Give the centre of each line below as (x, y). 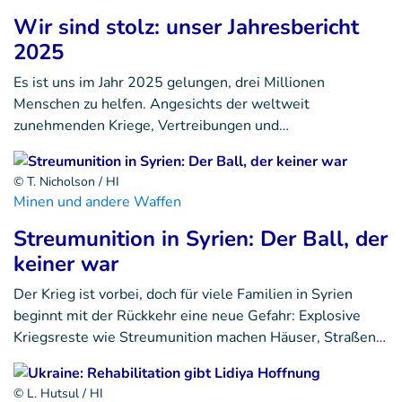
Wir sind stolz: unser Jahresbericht (186, 27)
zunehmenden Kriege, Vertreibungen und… (151, 126)
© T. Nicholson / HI (66, 182)
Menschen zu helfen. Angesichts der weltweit (162, 105)
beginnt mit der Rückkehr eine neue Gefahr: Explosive (187, 316)
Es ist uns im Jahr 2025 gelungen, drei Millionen (169, 83)
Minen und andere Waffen (97, 202)
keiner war (66, 264)
